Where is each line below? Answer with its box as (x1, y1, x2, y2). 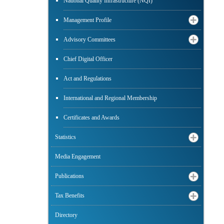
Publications (55, 172, 84, 180)
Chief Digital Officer (63, 55, 112, 63)
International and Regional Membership (63, 94, 157, 102)
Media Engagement (55, 153, 100, 160)
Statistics (55, 133, 76, 141)
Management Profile (63, 16, 111, 24)
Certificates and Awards (63, 114, 119, 121)
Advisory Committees (63, 36, 115, 43)
